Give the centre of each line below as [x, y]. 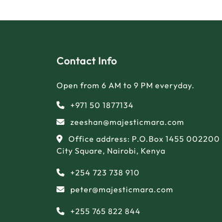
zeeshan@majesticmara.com [127, 122]
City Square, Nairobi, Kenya [111, 150]
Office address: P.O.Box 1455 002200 [144, 139]
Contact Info [87, 60]
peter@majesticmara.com [122, 189]
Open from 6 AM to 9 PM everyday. [126, 85]
